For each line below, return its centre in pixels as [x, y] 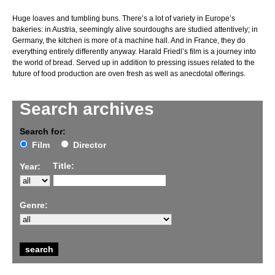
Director [90, 145]
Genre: [34, 205]
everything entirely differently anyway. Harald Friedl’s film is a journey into [134, 52]
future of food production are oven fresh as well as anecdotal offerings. [129, 74]
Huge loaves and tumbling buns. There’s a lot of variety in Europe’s [124, 19]
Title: [64, 166]
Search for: [43, 132]
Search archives [87, 109]
